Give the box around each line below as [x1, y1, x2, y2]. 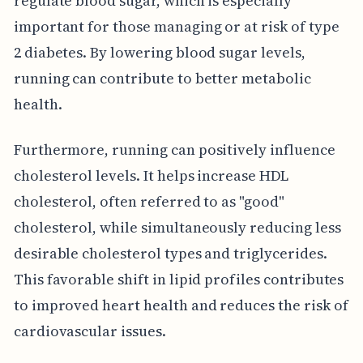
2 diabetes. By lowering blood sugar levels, [13, 41, 305, 62]
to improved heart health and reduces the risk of [13, 294, 348, 315]
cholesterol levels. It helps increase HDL [13, 164, 288, 186]
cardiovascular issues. [13, 320, 166, 341]
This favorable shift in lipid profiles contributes [13, 268, 344, 289]
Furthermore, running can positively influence [13, 139, 335, 160]
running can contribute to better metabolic [13, 67, 311, 88]
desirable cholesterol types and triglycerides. [13, 242, 327, 263]
